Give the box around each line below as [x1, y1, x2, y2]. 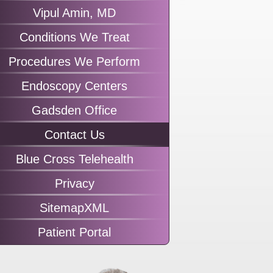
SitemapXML [40, 201, 109, 214]
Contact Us [44, 128, 105, 141]
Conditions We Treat [19, 30, 130, 44]
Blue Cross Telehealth [15, 152, 133, 166]
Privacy [54, 177, 94, 190]
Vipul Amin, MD [33, 6, 116, 19]
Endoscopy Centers [21, 79, 127, 93]
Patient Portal [38, 225, 111, 239]
